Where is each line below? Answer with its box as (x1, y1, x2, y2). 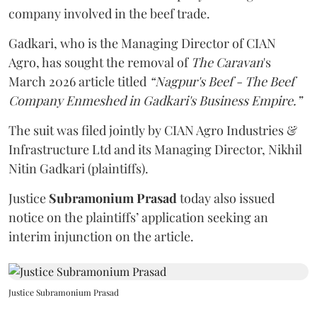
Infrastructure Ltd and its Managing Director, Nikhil (8, 141, 302, 158)
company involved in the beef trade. (8, 5, 210, 22)
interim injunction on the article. (8, 228, 194, 245)
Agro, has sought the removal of (8, 54, 191, 71)
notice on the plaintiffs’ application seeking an (8, 209, 268, 226)
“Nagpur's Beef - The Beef (149, 73, 294, 90)
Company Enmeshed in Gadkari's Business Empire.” (8, 92, 301, 109)
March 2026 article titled (8, 73, 149, 90)
